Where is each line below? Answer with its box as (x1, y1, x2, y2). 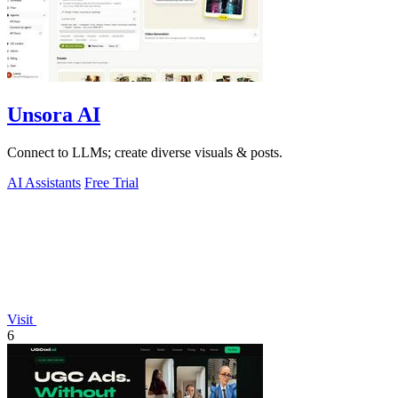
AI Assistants (7, 174, 81, 190)
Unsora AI (7, 103, 100, 127)
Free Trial (84, 174, 139, 190)
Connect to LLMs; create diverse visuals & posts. (7, 144, 283, 160)
